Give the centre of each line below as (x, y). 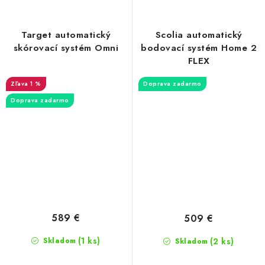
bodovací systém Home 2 (199, 48)
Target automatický (66, 35)
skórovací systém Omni (66, 48)
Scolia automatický (199, 35)
